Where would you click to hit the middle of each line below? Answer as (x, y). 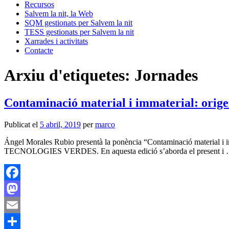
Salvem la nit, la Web (59, 14)
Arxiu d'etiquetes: (69, 75)
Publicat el (21, 124)
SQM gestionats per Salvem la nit (78, 23)
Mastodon (20, 204)
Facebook (20, 188)
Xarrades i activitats (56, 41)
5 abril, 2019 (60, 124)
